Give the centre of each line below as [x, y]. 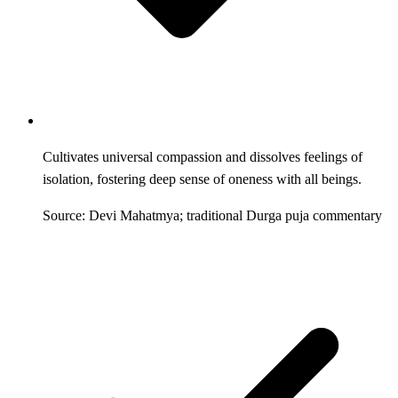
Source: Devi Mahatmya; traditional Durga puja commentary [212, 215]
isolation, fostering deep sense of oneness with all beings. [202, 179]
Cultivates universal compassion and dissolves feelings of [203, 156]
